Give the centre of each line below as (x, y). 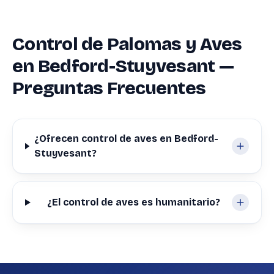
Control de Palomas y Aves (127, 44)
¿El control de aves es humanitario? (133, 202)
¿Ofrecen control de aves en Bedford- (126, 139)
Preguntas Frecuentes (109, 88)
